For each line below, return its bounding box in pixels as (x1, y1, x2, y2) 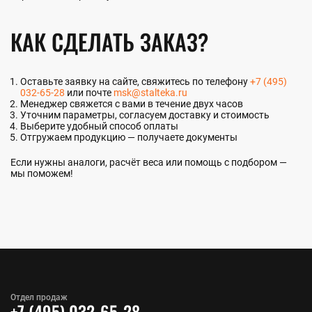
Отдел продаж (10, 292, 68, 302)
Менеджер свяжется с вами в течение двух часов (20, 97, 243, 109)
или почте (65, 86, 114, 98)
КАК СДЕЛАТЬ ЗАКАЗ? (10, 24, 208, 58)
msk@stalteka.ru (114, 86, 187, 98)
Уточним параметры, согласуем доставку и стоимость (20, 109, 270, 120)
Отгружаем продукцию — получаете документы (20, 131, 237, 143)
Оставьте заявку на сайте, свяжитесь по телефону (20, 75, 250, 87)
